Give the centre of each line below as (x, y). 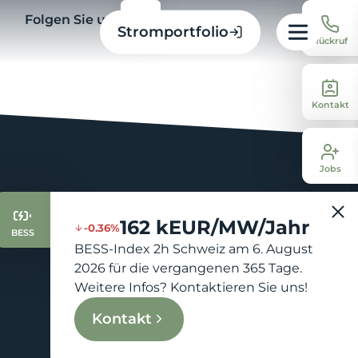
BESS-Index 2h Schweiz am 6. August (194, 249)
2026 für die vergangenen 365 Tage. (188, 268)
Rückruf (330, 40)
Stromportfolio (173, 32)
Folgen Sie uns (73, 20)
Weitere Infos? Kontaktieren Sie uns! (191, 287)
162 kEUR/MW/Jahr (215, 227)
